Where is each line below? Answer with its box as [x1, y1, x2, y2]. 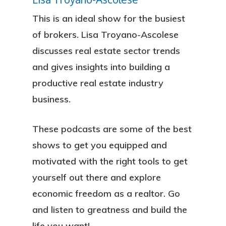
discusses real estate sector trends [32, 45, 180, 56]
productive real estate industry [32, 77, 163, 89]
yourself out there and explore [32, 172, 161, 183]
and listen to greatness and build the [32, 204, 187, 215]
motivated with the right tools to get [32, 155, 188, 167]
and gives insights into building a [32, 61, 170, 73]
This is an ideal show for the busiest [32, 13, 185, 24]
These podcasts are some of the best [32, 123, 192, 135]
